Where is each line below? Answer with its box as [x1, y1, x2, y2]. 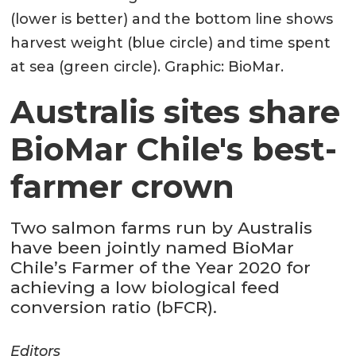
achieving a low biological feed [10, 277, 281, 298]
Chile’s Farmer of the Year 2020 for [10, 257, 311, 278]
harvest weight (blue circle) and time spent [10, 34, 331, 52]
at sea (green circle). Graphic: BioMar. [10, 58, 284, 76]
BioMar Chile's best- [10, 130, 338, 169]
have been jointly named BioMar [10, 238, 295, 258]
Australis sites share [10, 92, 341, 132]
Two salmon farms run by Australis [10, 218, 313, 238]
